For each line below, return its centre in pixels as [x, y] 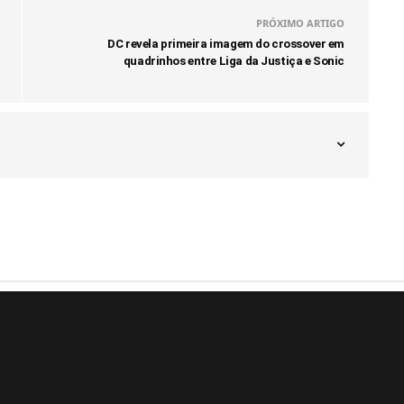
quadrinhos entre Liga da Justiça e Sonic [234, 60]
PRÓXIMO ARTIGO [300, 23]
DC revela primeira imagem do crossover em [226, 43]
